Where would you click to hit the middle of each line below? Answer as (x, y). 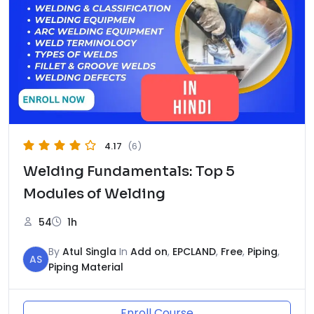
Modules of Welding (94, 193)
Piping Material (86, 267)
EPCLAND (194, 251)
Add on (149, 251)
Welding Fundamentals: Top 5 (129, 171)
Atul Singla (89, 251)
